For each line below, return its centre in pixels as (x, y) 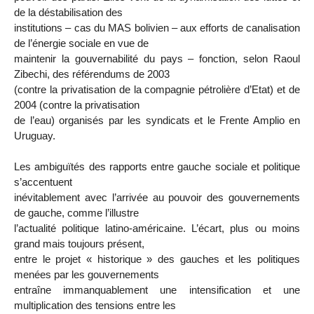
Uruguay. (35, 135)
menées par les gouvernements (87, 275)
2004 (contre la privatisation (77, 104)
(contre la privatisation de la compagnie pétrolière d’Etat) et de (157, 89)
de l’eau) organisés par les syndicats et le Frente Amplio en (157, 120)
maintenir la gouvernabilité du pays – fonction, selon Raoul (157, 58)
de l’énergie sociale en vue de (81, 43)
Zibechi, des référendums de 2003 (92, 74)
